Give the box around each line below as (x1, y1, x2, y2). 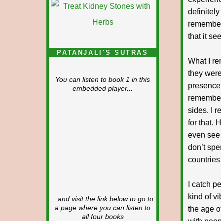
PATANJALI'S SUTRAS (57, 49, 148, 56)
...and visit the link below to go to (52, 195, 153, 203)
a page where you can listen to (55, 204, 150, 212)
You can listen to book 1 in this (55, 76, 150, 83)
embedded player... (73, 85, 133, 92)
